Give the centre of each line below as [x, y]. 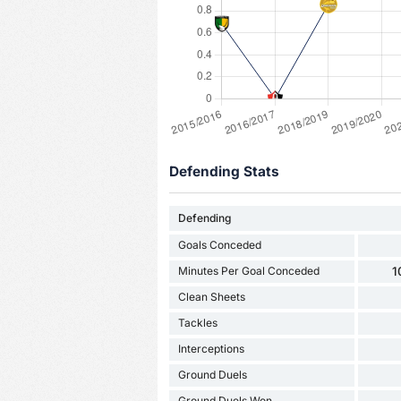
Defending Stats [224, 172]
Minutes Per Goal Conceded [248, 271]
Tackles [197, 323]
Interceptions [211, 349]
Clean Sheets [211, 297]
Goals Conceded [219, 245]
